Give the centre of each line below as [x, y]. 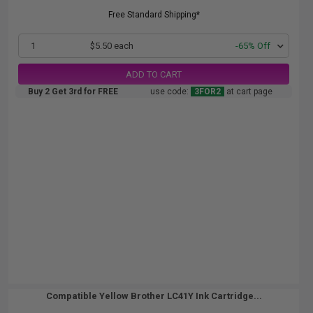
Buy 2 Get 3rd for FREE [73, 92]
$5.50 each [111, 46]
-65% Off [253, 46]
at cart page [248, 92]
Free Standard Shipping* [154, 15]
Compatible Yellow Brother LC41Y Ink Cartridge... [154, 296]
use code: [170, 92]
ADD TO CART [154, 74]
